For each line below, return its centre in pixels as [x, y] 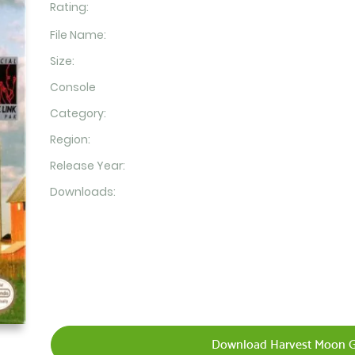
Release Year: [87, 166]
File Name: [78, 35]
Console [73, 87]
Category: [78, 113]
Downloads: [82, 192]
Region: [70, 139]
